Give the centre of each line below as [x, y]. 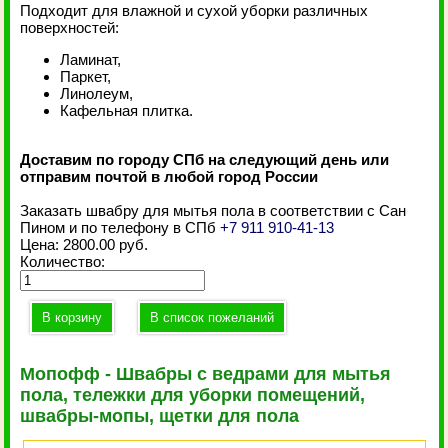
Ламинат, [91, 59]
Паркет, [86, 76]
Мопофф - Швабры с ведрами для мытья [206, 374]
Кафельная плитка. [127, 110]
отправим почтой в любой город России [169, 176]
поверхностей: [70, 27]
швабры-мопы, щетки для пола [160, 416]
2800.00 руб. [106, 244]
